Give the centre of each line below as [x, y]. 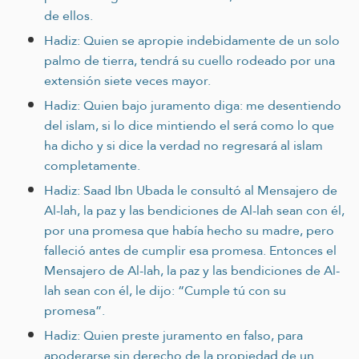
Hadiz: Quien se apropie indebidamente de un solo [192, 40]
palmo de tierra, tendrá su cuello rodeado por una [190, 60]
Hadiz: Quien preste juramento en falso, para [173, 335]
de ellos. [69, 15]
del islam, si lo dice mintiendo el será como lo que [189, 125]
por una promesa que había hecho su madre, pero [189, 230]
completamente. [92, 165]
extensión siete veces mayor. [127, 80]
